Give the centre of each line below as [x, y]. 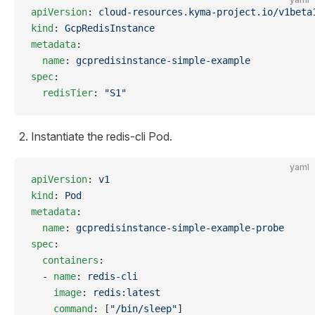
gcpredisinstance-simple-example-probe [180, 228]
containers [65, 260]
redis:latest [127, 292]
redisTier [62, 93]
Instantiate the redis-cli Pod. [102, 136]
